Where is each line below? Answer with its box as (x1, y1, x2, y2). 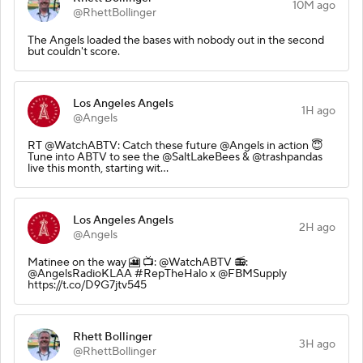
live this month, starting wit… (28, 160, 169, 176)
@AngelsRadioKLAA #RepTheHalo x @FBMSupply (28, 266, 287, 281)
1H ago (301, 103, 335, 118)
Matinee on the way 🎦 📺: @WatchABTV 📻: (28, 254, 248, 270)
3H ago (299, 336, 335, 352)
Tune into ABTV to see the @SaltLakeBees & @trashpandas (28, 149, 322, 164)
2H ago (299, 220, 335, 235)
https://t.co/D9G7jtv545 (28, 277, 147, 293)
